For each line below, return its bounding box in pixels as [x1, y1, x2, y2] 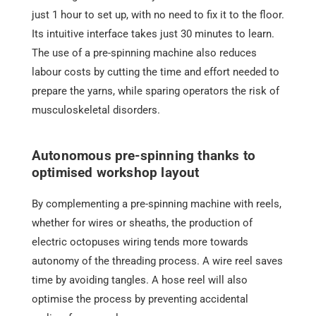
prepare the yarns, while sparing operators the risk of [31, 85, 279, 98]
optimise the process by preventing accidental [31, 293, 248, 306]
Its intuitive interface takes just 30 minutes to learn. [31, 28, 274, 41]
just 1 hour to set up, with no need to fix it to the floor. [31, 8, 284, 22]
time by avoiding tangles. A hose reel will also [31, 274, 248, 287]
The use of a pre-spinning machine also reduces [31, 47, 257, 60]
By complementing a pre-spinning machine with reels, [31, 197, 281, 211]
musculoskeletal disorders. [31, 104, 160, 117]
